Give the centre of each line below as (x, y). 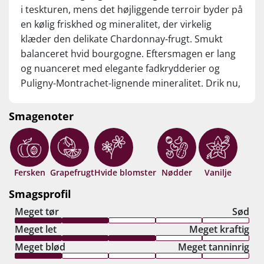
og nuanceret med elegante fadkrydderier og (120, 69)
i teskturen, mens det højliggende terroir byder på (132, 10)
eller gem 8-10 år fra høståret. (87, 98)
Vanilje (218, 173)
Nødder (177, 173)
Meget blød (40, 247)
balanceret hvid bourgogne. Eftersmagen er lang (128, 54)
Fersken (29, 173)
